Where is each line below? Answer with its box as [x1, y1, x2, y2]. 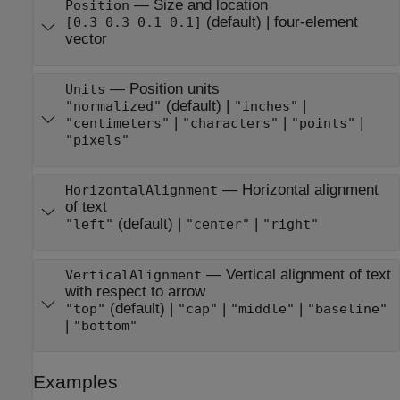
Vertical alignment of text [225, 265, 391, 283]
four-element [273, 13, 358, 31]
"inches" [233, 99, 298, 114]
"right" [262, 217, 319, 232]
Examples [33, 371, 118, 392]
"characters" [181, 116, 279, 131]
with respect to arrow [64, 282, 205, 300]
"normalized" [64, 99, 162, 114]
